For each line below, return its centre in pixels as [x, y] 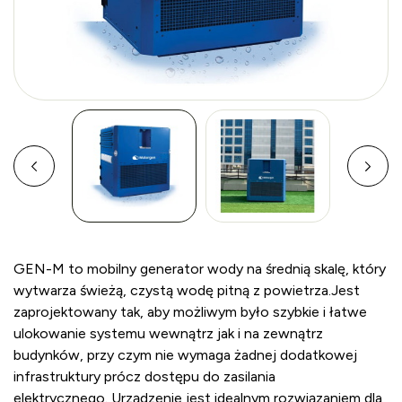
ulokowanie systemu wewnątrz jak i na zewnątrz [168, 334]
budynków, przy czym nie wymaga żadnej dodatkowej [185, 355]
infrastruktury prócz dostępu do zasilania [144, 377]
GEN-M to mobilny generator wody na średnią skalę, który [200, 269]
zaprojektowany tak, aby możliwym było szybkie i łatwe [190, 312]
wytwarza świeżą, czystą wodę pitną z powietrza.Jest [187, 291]
